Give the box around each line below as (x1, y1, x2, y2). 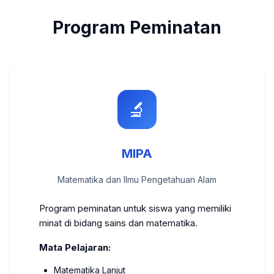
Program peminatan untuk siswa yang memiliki (39, 202, 231, 214)
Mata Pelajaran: (39, 242, 111, 253)
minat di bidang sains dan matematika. (39, 217, 198, 229)
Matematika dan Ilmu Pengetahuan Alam (57, 174, 217, 185)
